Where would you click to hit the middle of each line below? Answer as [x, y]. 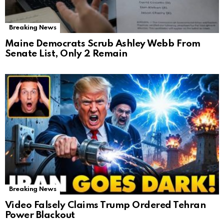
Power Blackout [40, 215]
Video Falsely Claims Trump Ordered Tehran [105, 205]
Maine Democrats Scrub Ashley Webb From [103, 43]
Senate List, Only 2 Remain [66, 53]
